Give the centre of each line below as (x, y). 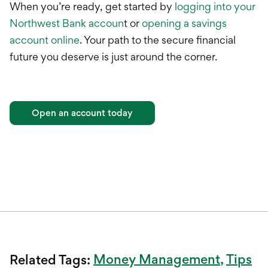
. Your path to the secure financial (158, 40)
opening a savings (184, 23)
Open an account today (82, 113)
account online (45, 40)
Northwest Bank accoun (67, 23)
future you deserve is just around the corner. (115, 57)
